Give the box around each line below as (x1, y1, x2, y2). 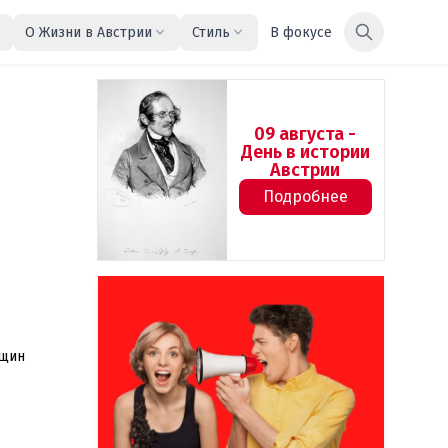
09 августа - (254, 123, 357, 145)
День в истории (240, 141, 370, 163)
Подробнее (262, 187, 348, 206)
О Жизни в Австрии (25, 23, 152, 41)
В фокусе (270, 23, 332, 41)
